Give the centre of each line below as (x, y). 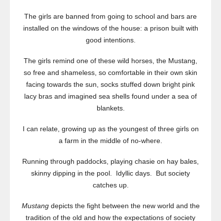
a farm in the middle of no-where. (110, 141)
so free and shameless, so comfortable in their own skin (110, 73)
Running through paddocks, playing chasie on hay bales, (110, 162)
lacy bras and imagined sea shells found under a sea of (110, 96)
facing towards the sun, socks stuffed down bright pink (110, 85)
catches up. (110, 185)
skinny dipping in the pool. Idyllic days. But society (110, 173)
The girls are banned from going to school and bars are (110, 17)
